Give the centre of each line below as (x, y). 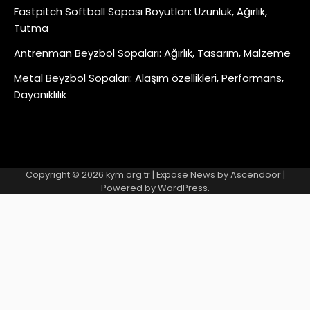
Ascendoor (255, 175)
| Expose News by (190, 175)
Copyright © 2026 (65, 175)
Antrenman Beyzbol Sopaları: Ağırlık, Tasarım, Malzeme (152, 53)
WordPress (182, 188)
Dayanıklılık (40, 95)
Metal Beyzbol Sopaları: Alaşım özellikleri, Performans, (149, 78)
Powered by (129, 188)
